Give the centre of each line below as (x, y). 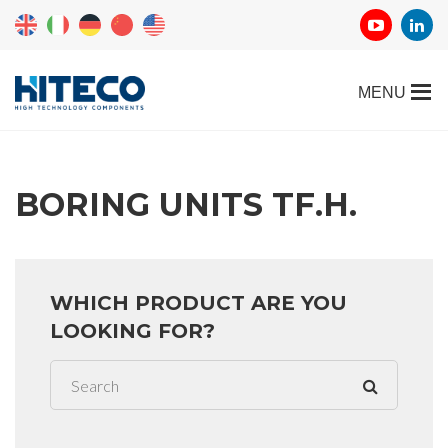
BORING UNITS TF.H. (186, 204)
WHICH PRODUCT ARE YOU (198, 303)
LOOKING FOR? (132, 331)
